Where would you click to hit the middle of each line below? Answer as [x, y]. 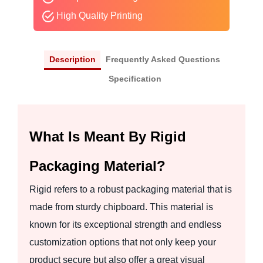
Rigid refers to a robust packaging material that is [131, 189]
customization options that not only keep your [123, 242]
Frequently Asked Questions [163, 60]
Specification [135, 78]
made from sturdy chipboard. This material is [121, 207]
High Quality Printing [98, 16]
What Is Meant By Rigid [108, 136]
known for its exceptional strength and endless [125, 224]
